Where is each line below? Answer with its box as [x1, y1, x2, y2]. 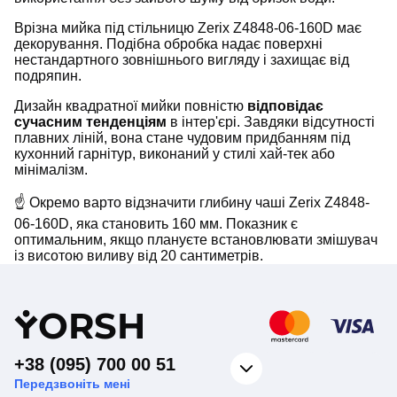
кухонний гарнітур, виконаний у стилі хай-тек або [14, 146, 335, 162]
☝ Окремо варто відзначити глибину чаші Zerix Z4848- [14, 195, 370, 211]
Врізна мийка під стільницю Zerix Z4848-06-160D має [14, 20, 362, 36]
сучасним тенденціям [14, 114, 167, 130]
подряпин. [14, 68, 82, 84]
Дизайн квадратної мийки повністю [14, 98, 247, 114]
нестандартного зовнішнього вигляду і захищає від [14, 52, 349, 68]
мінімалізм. [14, 162, 88, 178]
